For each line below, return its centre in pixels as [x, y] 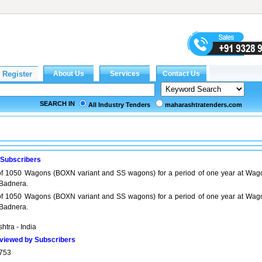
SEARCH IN [57, 104]
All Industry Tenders [119, 105]
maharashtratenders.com [204, 105]
